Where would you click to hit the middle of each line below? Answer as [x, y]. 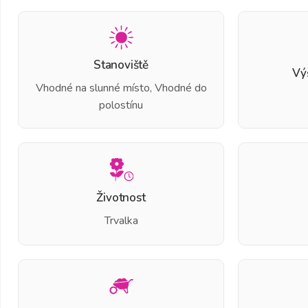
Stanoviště [121, 65]
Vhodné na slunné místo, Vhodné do [121, 88]
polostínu [121, 105]
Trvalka [121, 220]
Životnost [121, 197]
